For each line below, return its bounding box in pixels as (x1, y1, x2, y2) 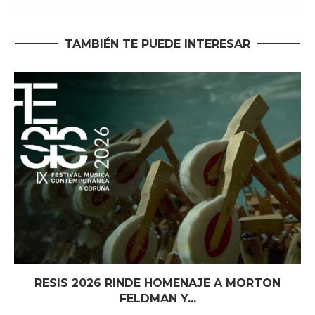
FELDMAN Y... (119, 291, 196, 305)
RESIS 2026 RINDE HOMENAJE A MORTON (34, 276, 281, 290)
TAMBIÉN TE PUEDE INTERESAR (65, 37, 250, 51)
